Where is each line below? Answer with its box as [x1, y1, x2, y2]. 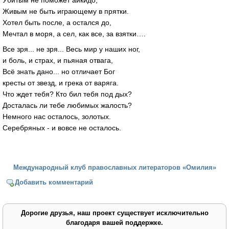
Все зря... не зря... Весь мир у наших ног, [3, 45, 140, 54]
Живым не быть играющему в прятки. [3, 7, 129, 16]
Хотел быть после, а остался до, [3, 18, 111, 27]
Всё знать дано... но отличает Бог [3, 67, 115, 76]
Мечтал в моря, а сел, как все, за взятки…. [3, 30, 146, 38]
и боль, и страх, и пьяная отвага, [3, 56, 113, 65]
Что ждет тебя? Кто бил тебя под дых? [3, 90, 132, 99]
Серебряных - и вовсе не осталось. [3, 124, 121, 132]
